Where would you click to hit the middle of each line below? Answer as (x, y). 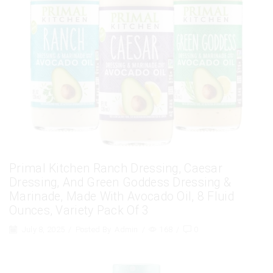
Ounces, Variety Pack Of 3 (79, 211)
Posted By (93, 230)
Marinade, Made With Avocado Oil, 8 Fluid (122, 197)
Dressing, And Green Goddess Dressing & (120, 183)
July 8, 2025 (42, 230)
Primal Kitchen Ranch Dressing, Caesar (116, 169)
